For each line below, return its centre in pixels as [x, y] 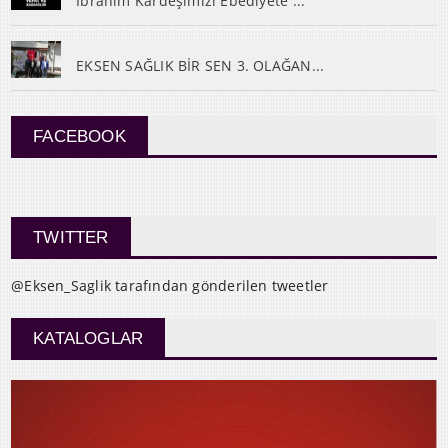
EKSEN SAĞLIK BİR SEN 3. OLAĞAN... [200, 65]
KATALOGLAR [88, 338]
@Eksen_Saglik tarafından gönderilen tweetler [170, 285]
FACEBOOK [79, 136]
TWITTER [71, 237]
